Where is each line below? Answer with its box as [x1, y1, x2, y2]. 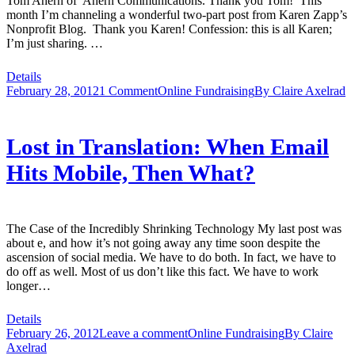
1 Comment [99, 84, 158, 98]
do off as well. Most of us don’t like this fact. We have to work [6, 264, 319, 278]
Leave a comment [99, 326, 188, 340]
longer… [6, 278, 51, 292]
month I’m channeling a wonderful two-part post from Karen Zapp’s [6, 8, 347, 22]
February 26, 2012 [6, 326, 99, 340]
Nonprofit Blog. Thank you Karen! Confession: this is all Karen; [6, 22, 332, 36]
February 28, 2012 [6, 84, 99, 98]
